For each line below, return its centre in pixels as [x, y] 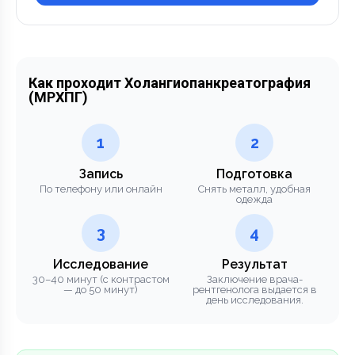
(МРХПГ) [58, 97]
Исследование [101, 264]
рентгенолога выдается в [254, 289]
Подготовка [254, 174]
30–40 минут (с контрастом [101, 279]
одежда [254, 199]
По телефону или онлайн [101, 189]
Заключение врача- [254, 279]
